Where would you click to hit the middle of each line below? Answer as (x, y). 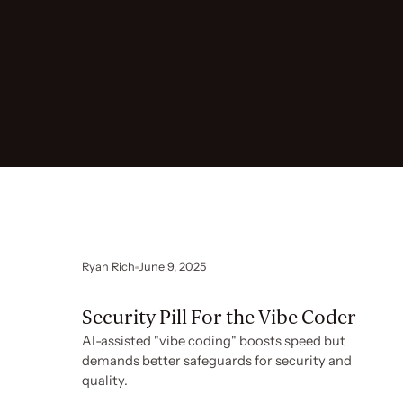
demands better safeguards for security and (217, 361)
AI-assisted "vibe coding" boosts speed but (215, 341)
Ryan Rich (109, 267)
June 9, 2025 (172, 267)
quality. (105, 381)
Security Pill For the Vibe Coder (219, 318)
